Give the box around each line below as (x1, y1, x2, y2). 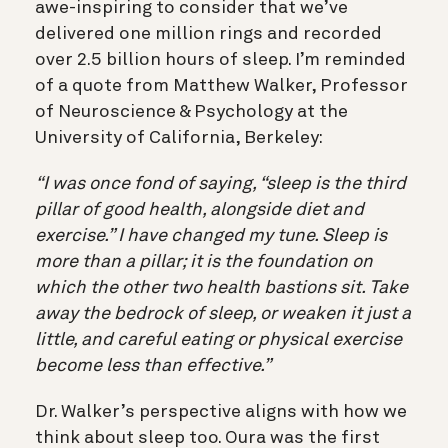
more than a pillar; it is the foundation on (35, 253, 373, 272)
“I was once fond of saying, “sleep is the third (35, 175, 406, 194)
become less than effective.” (35, 357, 271, 376)
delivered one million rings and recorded (35, 25, 382, 44)
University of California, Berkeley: (35, 129, 323, 148)
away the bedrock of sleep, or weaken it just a (35, 305, 411, 324)
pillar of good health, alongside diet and (35, 201, 364, 220)
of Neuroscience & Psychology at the (35, 103, 348, 122)
